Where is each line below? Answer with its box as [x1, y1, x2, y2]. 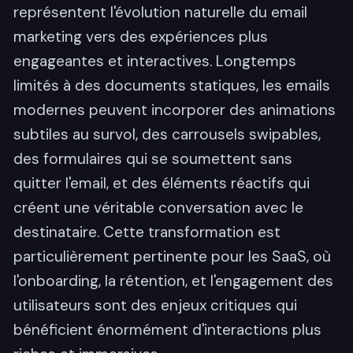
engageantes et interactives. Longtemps [13, 51, 296, 71]
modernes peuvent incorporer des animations [13, 100, 336, 120]
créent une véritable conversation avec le [13, 198, 303, 217]
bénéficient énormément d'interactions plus [13, 320, 321, 340]
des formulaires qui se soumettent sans [13, 149, 292, 169]
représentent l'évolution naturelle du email [13, 2, 307, 22]
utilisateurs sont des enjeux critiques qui [13, 295, 297, 315]
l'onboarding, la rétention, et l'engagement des [13, 271, 333, 291]
